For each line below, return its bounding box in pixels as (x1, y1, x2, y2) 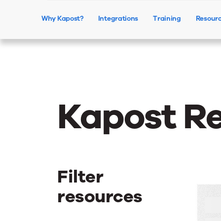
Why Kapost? (41, 14, 83, 23)
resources (57, 184, 143, 209)
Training (153, 14, 181, 23)
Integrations (98, 14, 139, 23)
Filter (57, 165, 103, 189)
